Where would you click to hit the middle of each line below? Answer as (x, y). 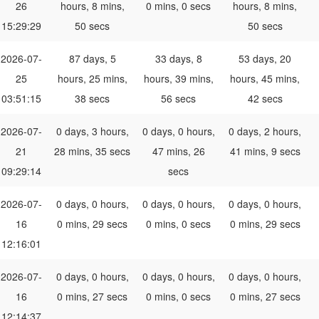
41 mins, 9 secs (265, 151)
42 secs (265, 99)
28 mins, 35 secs (92, 151)
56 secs (178, 99)
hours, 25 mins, (92, 79)
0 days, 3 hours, (92, 131)
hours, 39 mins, (178, 79)
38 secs (92, 99)
